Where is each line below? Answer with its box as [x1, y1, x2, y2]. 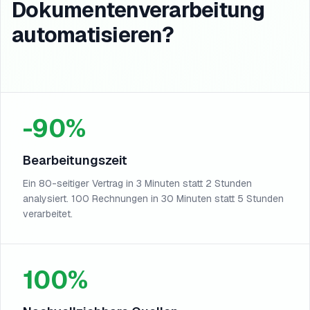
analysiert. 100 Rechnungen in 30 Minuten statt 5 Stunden [23, 192, 284, 205]
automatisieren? [12, 21, 174, 48]
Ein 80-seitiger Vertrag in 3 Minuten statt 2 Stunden [23, 177, 252, 190]
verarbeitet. [23, 208, 73, 220]
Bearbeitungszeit [23, 152, 127, 168]
